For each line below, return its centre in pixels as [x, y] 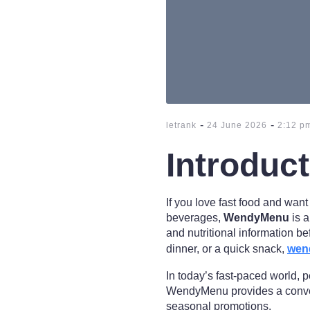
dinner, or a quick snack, [227, 249]
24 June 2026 [237, 125]
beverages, [195, 218]
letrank [181, 125]
